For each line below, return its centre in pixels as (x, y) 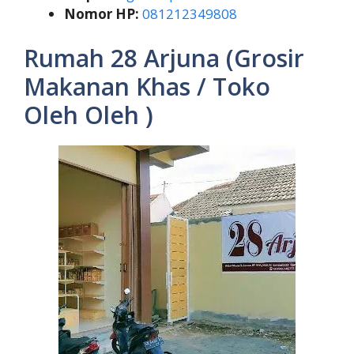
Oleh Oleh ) (88, 115)
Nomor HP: (102, 14)
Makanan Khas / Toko (147, 86)
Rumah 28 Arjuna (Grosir (164, 58)
